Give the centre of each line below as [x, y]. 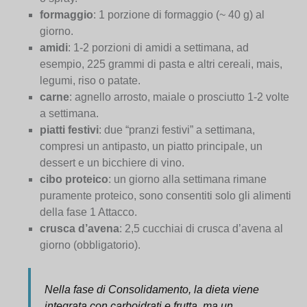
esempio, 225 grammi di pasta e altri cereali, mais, [161, 64]
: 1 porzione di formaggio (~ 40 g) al [179, 14]
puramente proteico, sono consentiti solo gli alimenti [166, 195]
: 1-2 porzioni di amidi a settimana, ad [159, 47]
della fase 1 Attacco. [89, 212]
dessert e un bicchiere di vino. [112, 162]
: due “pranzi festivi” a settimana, [177, 130]
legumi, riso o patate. [90, 80]
